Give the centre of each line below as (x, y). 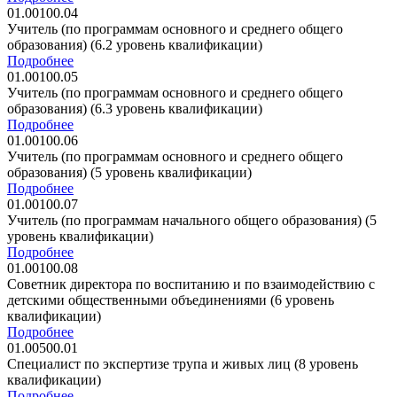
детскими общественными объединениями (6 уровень (171, 300)
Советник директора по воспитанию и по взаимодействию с (191, 284)
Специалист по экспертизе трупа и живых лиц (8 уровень (183, 363)
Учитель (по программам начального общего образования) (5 (192, 220)
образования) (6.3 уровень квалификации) (135, 108)
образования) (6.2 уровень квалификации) (135, 44)
